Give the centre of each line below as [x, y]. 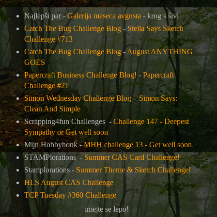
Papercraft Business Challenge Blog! [80, 75]
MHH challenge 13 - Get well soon [138, 144]
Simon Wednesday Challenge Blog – [81, 98]
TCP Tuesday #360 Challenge [70, 195]
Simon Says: [158, 98]
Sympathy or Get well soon [66, 132]
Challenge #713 [48, 39]
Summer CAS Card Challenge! [132, 157]
